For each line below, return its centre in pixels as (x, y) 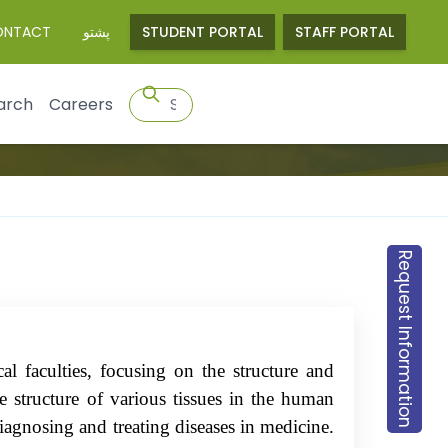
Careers (81, 104)
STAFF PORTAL (344, 32)
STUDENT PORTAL (202, 32)
